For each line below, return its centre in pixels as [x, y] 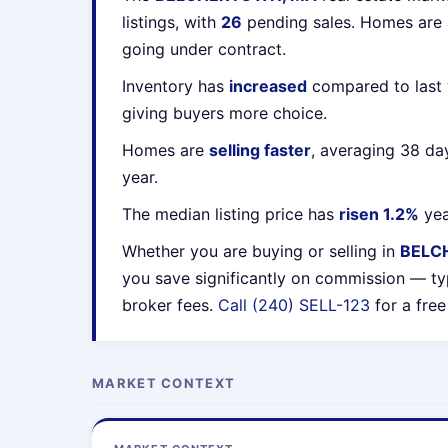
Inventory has [175, 86]
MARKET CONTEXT [164, 383]
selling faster [260, 150]
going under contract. [204, 49]
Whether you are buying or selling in [261, 251]
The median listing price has [230, 214]
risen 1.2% [379, 214]
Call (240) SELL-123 [294, 305]
